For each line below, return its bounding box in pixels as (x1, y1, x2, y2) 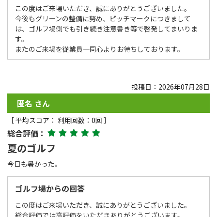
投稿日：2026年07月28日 (131, 81, 210, 92)
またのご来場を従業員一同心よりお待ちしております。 (15, 44, 184, 54)
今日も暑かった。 (7, 158, 62, 169)
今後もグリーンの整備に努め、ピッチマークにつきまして (15, 13, 191, 23)
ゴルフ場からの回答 (15, 182, 85, 194)
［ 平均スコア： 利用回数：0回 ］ (7, 115, 110, 125)
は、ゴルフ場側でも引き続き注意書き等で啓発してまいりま (15, 23, 198, 33)
